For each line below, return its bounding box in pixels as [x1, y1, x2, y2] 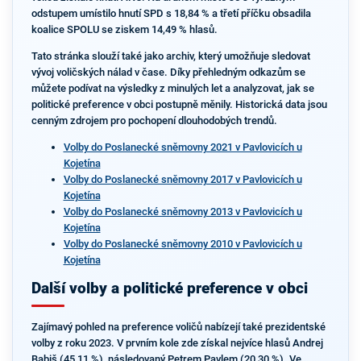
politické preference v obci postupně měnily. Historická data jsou [31, 98, 327, 110]
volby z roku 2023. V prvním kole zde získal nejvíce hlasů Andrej [31, 337, 323, 349]
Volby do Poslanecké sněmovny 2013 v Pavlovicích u [63, 205, 302, 218]
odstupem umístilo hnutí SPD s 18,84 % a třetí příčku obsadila [31, 7, 311, 20]
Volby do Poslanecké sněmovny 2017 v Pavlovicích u [63, 172, 302, 185]
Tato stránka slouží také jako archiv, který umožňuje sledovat [31, 50, 310, 62]
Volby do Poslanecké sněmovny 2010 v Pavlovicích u [63, 237, 302, 250]
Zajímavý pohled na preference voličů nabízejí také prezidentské [31, 321, 326, 333]
